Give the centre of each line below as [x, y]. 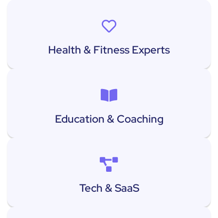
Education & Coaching [109, 119]
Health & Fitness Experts [109, 50]
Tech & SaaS [109, 188]
